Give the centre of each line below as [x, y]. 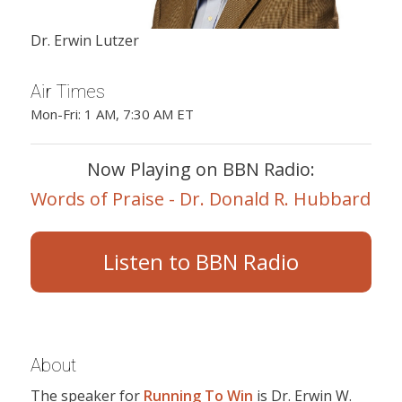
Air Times [67, 92]
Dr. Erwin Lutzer [84, 40]
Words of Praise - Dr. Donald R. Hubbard [201, 198]
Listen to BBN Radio [201, 261]
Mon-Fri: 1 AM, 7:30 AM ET [112, 114]
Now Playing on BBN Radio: [201, 169]
